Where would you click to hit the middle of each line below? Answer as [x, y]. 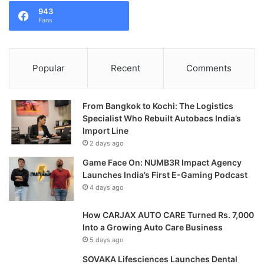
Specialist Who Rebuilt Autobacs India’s [162, 118]
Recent [125, 68]
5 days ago [107, 240]
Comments [209, 68]
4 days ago [107, 188]
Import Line [105, 131]
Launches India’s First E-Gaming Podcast [165, 175]
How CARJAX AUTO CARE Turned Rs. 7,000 [168, 215]
